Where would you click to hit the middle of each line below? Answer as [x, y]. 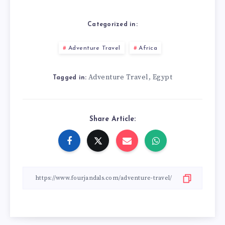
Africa [148, 48]
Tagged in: [70, 78]
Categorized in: [113, 24]
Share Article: [113, 119]
